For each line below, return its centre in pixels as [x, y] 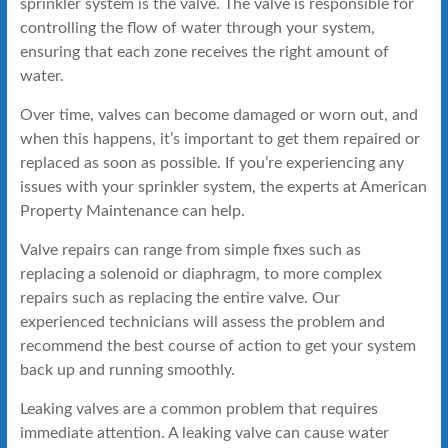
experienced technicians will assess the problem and [202, 321]
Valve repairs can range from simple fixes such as [190, 249]
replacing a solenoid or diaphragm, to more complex [200, 273]
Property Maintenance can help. [132, 210]
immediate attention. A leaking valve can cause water [204, 432]
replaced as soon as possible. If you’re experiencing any [211, 162]
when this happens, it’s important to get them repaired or [219, 138]
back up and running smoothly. [127, 369]
